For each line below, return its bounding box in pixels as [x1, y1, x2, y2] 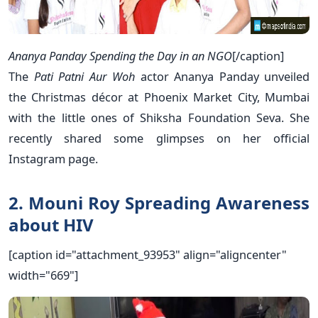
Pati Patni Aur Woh [33, 67, 135, 84]
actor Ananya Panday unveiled [135, 67, 309, 84]
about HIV [9, 212, 94, 236]
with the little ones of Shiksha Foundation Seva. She [9, 109, 309, 126]
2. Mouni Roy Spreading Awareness [9, 190, 309, 214]
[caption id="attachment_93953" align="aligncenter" [9, 246, 287, 263]
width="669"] [9, 266, 78, 283]
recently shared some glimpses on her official [9, 129, 309, 146]
